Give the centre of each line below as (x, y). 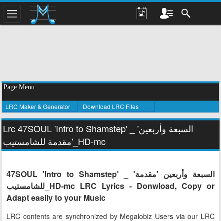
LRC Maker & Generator (38, 106)
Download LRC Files (111, 106)
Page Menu (19, 87)
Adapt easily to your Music (56, 198)
